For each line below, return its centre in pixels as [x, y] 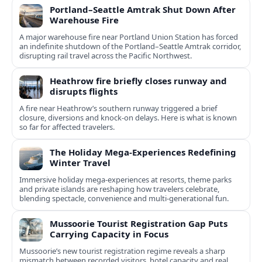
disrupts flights [84, 92]
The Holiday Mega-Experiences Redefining [143, 152]
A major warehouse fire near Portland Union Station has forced [129, 37]
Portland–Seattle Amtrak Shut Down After [143, 10]
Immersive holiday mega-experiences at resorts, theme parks [125, 180]
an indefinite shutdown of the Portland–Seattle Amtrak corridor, [130, 46]
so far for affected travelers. [67, 127]
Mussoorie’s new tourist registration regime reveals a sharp [122, 251]
